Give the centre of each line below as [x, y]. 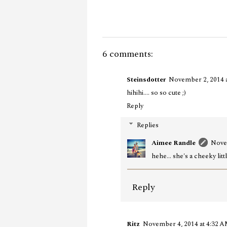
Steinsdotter [146, 79]
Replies [147, 125]
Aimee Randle [174, 143]
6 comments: [128, 54]
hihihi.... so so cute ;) [156, 92]
